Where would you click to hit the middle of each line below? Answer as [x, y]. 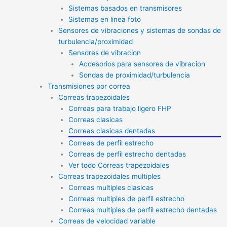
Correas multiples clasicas [111, 187]
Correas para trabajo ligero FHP [120, 108]
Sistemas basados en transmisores [125, 8]
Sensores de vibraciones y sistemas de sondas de [139, 30]
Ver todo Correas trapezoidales [119, 165]
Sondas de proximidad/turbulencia [134, 75]
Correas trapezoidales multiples [109, 176]
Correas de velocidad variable [107, 221]
